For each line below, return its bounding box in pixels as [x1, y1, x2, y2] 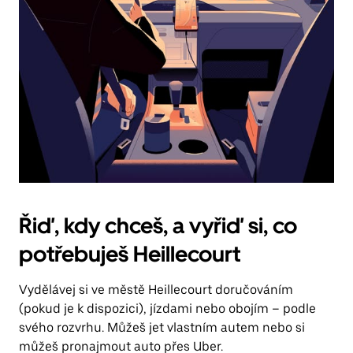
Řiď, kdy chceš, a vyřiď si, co [19, 212, 297, 239]
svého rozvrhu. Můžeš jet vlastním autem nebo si [19, 320, 305, 335]
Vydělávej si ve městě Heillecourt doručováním [19, 282, 293, 297]
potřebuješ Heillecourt [19, 240, 240, 267]
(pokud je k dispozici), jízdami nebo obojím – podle [19, 301, 316, 316]
